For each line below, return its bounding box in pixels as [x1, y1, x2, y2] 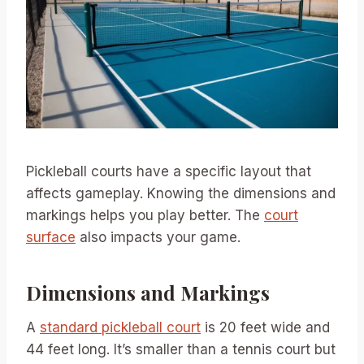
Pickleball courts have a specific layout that [26, 162, 311, 180]
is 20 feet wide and [201, 318, 330, 336]
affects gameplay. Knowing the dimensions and [26, 184, 336, 201]
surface [26, 228, 76, 245]
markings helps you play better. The [26, 206, 264, 223]
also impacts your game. [76, 228, 240, 245]
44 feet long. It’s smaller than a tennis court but [26, 340, 336, 357]
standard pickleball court [40, 318, 201, 336]
